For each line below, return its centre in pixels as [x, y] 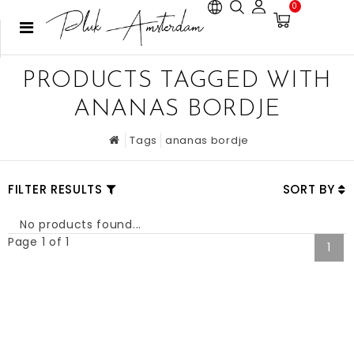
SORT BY [311, 189]
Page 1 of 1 [39, 242]
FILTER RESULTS [55, 189]
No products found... [81, 224]
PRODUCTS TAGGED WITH [177, 81]
